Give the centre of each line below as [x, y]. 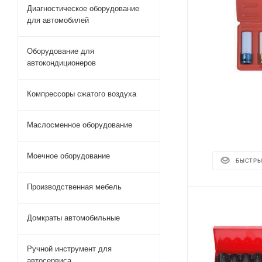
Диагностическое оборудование [83, 8]
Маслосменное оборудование [80, 125]
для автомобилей [58, 20]
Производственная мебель [74, 187]
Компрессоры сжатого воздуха [82, 94]
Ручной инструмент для [69, 249]
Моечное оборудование [68, 156]
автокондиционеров [61, 63]
